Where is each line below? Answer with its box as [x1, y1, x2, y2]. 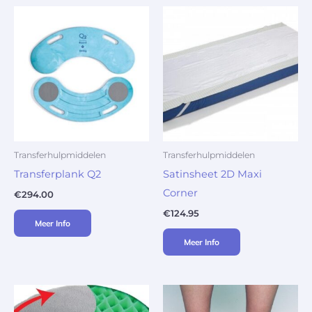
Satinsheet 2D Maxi [163, 167, 262, 180]
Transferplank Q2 [14, 167, 101, 180]
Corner [163, 186, 198, 199]
